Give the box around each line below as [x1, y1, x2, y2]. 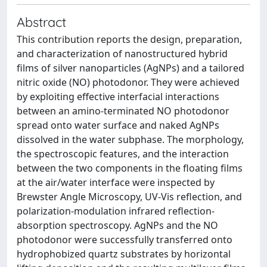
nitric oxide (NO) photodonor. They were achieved [17, 76, 240, 89]
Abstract [17, 14, 66, 30]
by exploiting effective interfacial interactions [17, 90, 219, 103]
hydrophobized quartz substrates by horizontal [17, 247, 231, 260]
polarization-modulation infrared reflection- [17, 204, 215, 218]
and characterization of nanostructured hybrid [17, 47, 228, 60]
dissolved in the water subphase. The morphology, [17, 133, 244, 146]
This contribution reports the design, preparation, [17, 33, 242, 46]
